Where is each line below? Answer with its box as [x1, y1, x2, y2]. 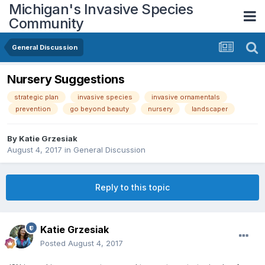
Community [9, 14, 84, 32]
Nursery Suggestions [7, 72, 125, 87]
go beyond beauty [70, 105, 129, 114]
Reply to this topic [95, 182, 170, 193]
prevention [15, 105, 51, 114]
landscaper [192, 105, 228, 114]
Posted [40, 238, 68, 248]
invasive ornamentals [151, 93, 220, 102]
